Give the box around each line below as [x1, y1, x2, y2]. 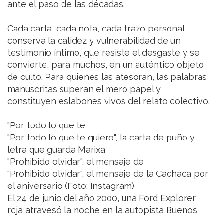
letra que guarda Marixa [7, 144, 105, 155]
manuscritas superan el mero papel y [7, 83, 161, 94]
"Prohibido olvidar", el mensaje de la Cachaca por [7, 168, 208, 179]
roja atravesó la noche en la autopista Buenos [7, 204, 197, 215]
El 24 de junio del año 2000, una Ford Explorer [7, 192, 196, 203]
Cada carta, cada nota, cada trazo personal [7, 23, 184, 33]
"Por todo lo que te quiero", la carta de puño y [7, 132, 195, 142]
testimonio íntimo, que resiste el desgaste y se [7, 47, 200, 58]
